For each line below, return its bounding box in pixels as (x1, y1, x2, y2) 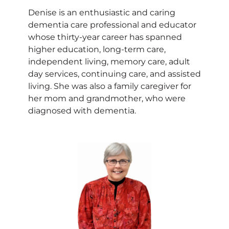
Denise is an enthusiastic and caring (28, 7, 175, 17)
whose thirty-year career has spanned (28, 32, 182, 42)
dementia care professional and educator (28, 19, 196, 30)
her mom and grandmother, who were (28, 93, 186, 103)
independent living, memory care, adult (28, 56, 190, 66)
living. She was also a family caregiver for (28, 81, 191, 91)
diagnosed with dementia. (28, 105, 136, 116)
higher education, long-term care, (28, 44, 166, 54)
